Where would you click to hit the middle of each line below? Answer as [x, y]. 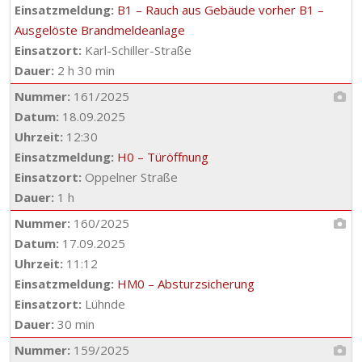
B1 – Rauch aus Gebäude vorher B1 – [221, 10]
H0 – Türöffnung [163, 157]
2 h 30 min [84, 70]
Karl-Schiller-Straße [137, 50]
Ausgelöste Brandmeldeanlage [100, 30]
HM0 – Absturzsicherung [186, 284]
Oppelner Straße [130, 177]
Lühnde [103, 304]
